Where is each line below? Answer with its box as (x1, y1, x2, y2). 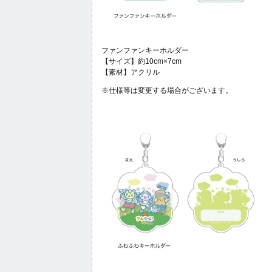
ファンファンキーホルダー (101, 46, 189, 55)
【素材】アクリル (101, 68, 160, 77)
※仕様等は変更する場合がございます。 (101, 86, 233, 95)
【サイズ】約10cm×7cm (101, 57, 182, 66)
